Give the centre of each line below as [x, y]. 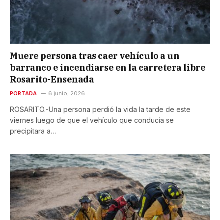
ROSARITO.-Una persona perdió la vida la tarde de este [100, 110]
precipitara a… [33, 131]
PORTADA [24, 94]
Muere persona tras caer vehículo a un [95, 56]
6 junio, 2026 [66, 94]
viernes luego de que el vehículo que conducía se [92, 120]
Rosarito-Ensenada [52, 80]
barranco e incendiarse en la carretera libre [108, 68]
